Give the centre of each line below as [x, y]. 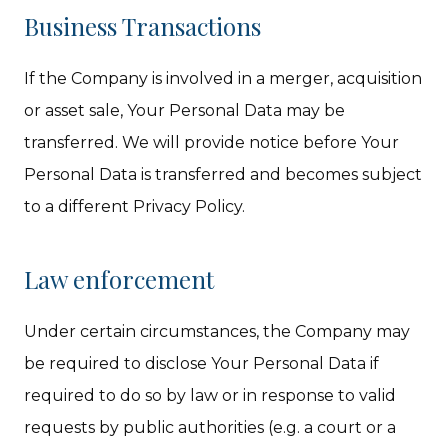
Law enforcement [119, 279]
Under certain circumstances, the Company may [217, 331]
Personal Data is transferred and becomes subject [223, 174]
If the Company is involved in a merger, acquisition [223, 78]
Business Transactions [143, 26]
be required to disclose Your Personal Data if [202, 363]
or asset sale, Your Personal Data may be [185, 110]
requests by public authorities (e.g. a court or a [210, 427]
